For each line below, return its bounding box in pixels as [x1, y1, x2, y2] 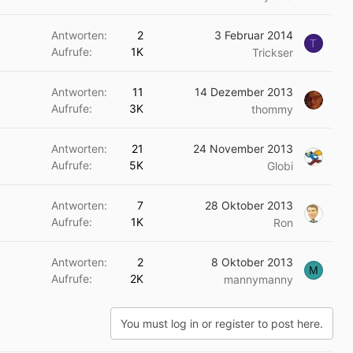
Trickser [252, 46, 293, 59]
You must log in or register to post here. [121, 317, 323, 330]
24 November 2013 [193, 142, 293, 155]
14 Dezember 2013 [195, 85, 293, 98]
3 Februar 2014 [214, 28, 293, 42]
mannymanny [224, 273, 293, 286]
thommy [251, 102, 293, 116]
